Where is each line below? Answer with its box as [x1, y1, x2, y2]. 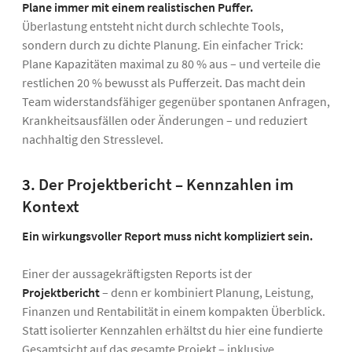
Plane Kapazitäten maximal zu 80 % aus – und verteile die [22, 56, 321, 72]
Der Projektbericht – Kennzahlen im [38, 174, 294, 196]
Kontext [22, 196, 79, 218]
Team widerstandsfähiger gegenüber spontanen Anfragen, [22, 93, 330, 110]
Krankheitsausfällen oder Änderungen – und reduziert [22, 112, 307, 129]
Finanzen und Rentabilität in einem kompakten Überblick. [22, 303, 325, 320]
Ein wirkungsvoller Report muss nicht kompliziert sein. [22, 228, 313, 244]
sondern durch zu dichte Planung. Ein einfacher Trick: [22, 37, 303, 53]
